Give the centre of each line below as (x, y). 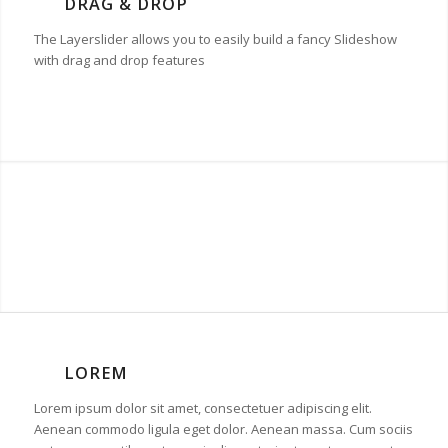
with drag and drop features (119, 60)
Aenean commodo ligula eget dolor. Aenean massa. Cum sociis (223, 429)
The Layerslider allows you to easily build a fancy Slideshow (215, 39)
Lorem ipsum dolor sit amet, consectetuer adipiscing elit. (202, 408)
